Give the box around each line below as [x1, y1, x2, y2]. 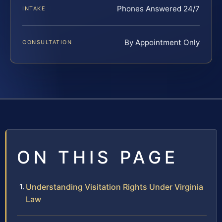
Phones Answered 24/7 [117, 3, 200, 13]
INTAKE [22, 4, 46, 12]
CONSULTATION [22, 38, 72, 46]
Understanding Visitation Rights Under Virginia [26, 181, 203, 192]
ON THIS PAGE [17, 146, 178, 167]
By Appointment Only [124, 37, 200, 47]
